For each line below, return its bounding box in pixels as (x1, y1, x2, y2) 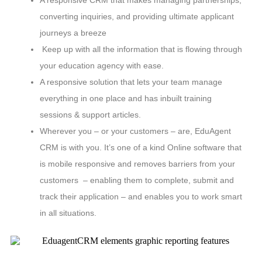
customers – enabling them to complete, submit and (40, 175, 234, 185)
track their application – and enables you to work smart (40, 192, 242, 202)
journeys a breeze (40, 28, 106, 38)
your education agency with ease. (40, 61, 164, 71)
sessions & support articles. (40, 110, 141, 120)
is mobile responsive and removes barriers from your (40, 159, 235, 169)
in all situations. (40, 208, 96, 218)
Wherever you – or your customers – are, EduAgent (40, 126, 231, 136)
